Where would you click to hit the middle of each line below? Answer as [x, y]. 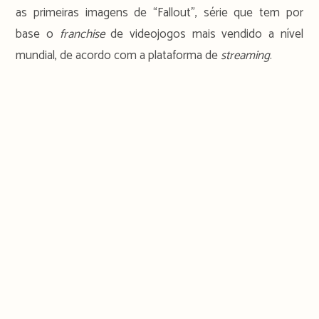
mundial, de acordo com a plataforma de [119, 55]
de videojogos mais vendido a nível [207, 34]
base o [38, 34]
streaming [246, 55]
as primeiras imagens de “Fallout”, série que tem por [159, 12]
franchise [85, 34]
